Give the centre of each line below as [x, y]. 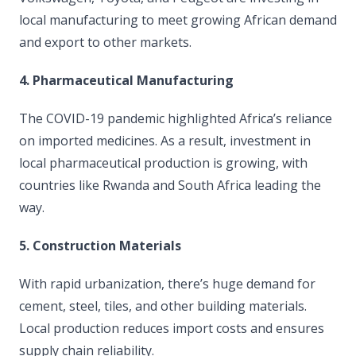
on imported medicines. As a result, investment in [165, 141]
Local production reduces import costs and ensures [172, 328]
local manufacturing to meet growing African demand [178, 20]
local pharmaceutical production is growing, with [163, 163]
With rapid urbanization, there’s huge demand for [167, 284]
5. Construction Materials [100, 246]
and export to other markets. [105, 42]
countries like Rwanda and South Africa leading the [170, 185]
